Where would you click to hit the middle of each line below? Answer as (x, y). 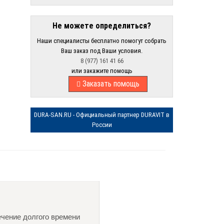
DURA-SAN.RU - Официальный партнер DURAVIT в (102, 114)
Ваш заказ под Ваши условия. (102, 50)
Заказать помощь (110, 83)
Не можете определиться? (102, 25)
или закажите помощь (102, 70)
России (102, 124)
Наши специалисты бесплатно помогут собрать (102, 40)
